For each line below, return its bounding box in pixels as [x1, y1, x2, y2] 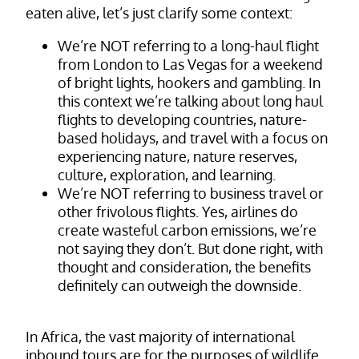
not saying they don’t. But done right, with [58, 240, 323, 258]
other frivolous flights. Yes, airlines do [58, 203, 298, 221]
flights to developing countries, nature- [58, 111, 307, 129]
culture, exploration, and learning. [58, 166, 276, 184]
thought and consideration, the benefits [58, 258, 311, 276]
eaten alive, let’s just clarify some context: [26, 4, 292, 22]
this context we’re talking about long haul [58, 92, 323, 111]
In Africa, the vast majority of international [26, 328, 295, 346]
